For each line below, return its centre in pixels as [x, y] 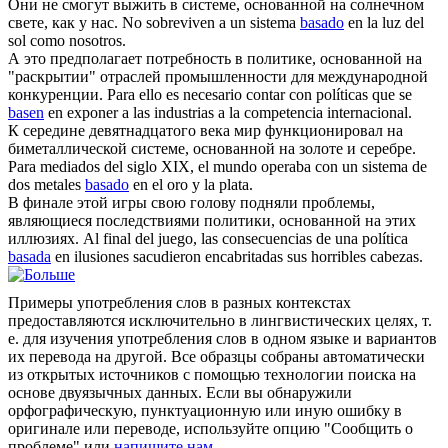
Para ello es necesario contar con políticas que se [259, 95]
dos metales [46, 185]
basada [29, 257]
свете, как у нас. [63, 23]
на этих [388, 221]
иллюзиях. [43, 239]
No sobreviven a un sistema [211, 23]
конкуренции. [55, 95]
